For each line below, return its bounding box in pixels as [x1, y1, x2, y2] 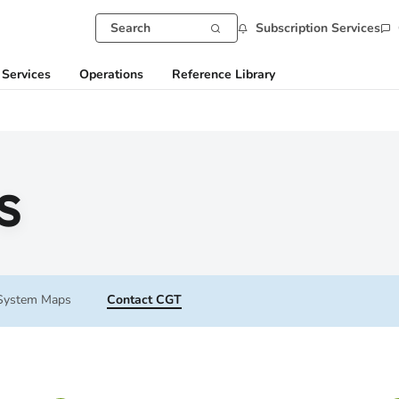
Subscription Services [256, 19, 380, 37]
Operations [79, 66, 143, 83]
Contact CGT [107, 291, 182, 308]
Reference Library [172, 66, 275, 83]
